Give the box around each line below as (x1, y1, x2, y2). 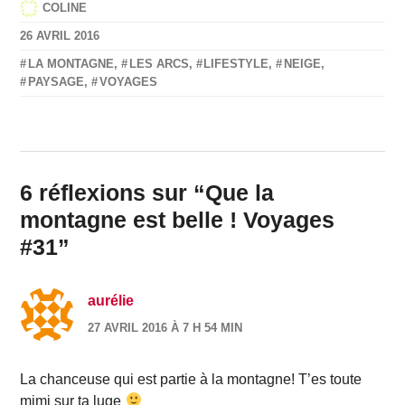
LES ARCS (128, 56, 189, 71)
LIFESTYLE (203, 56, 269, 71)
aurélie (88, 292, 135, 308)
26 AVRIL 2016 (20, 28, 100, 42)
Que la (205, 179, 275, 205)
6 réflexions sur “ (20, 179, 206, 205)
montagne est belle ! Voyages (20, 206, 335, 232)
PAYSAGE (28, 74, 85, 89)
